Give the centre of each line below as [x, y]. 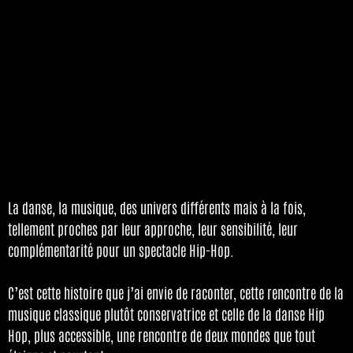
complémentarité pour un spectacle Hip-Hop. [121, 249]
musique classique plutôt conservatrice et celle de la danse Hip [166, 313]
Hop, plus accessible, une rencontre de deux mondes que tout [162, 334]
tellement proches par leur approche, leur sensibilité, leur [153, 228]
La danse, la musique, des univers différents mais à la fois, [157, 207]
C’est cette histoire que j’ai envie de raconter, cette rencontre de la [176, 292]
